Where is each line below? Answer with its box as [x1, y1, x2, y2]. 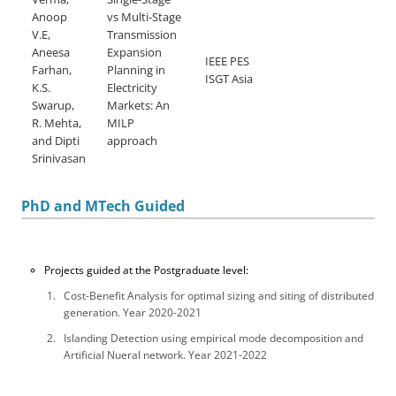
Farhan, [32, 62, 72, 78]
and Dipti [32, 133, 80, 148]
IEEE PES [205, 53, 249, 69]
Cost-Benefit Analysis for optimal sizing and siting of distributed [64, 288, 374, 303]
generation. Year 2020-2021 [64, 305, 202, 320]
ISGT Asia [205, 71, 253, 87]
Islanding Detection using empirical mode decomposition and [64, 331, 363, 346]
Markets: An [107, 97, 170, 113]
